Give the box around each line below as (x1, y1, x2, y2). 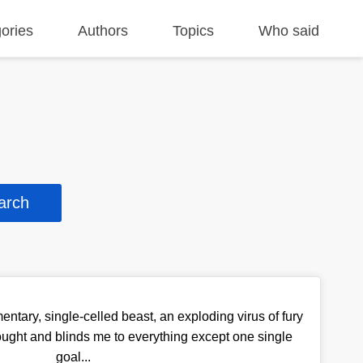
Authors (78, 23, 129, 39)
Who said (258, 23, 320, 39)
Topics (173, 23, 215, 39)
